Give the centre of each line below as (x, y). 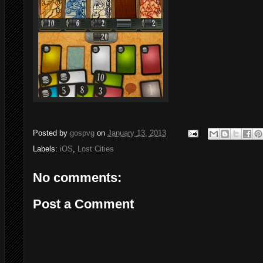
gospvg (82, 133)
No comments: (77, 177)
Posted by (51, 133)
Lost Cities (96, 149)
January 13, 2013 (137, 133)
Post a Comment (83, 204)
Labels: (46, 149)
